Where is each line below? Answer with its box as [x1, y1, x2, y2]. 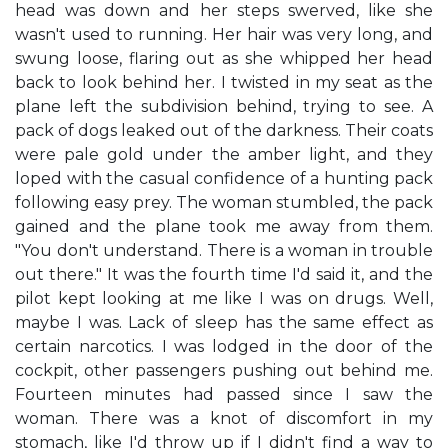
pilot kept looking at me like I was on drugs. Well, [15, 289, 433, 308]
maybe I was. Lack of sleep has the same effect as [15, 313, 433, 332]
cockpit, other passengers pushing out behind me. [15, 361, 433, 380]
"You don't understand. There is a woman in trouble [15, 241, 433, 260]
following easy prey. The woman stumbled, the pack [15, 193, 433, 212]
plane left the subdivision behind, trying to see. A [15, 97, 433, 116]
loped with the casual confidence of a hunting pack [15, 169, 433, 188]
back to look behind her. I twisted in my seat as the [15, 73, 433, 92]
